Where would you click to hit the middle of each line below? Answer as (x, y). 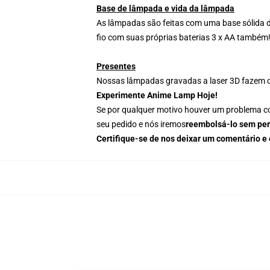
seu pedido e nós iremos (141, 124)
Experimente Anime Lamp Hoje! (157, 95)
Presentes (116, 66)
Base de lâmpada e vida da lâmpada (165, 8)
